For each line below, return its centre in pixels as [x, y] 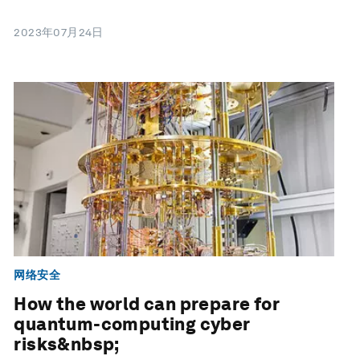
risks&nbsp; [67, 344]
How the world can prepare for [146, 304]
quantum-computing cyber [132, 324]
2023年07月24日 [59, 33]
